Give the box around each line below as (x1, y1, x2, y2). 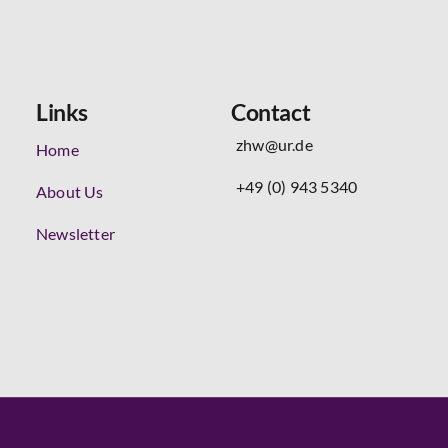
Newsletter (36, 224, 115, 243)
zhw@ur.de (236, 135, 313, 154)
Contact (231, 98, 311, 126)
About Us (36, 182, 104, 201)
